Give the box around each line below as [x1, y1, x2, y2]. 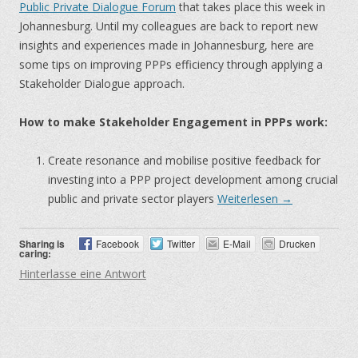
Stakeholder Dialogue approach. [19, 76, 185, 91]
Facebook [95, 237, 139, 250]
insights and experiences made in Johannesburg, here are [19, 38, 314, 53]
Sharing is [19, 237, 65, 251]
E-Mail [222, 237, 251, 250]
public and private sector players [48, 191, 217, 206]
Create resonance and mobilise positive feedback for [48, 153, 320, 168]
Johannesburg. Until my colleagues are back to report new [19, 18, 318, 34]
